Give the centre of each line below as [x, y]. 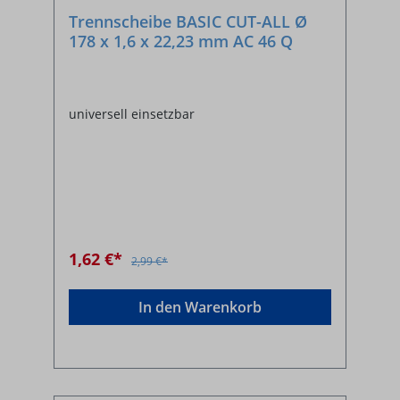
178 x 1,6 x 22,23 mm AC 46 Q [181, 42]
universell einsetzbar [132, 114]
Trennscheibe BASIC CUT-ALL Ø [188, 22]
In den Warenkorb [200, 308]
